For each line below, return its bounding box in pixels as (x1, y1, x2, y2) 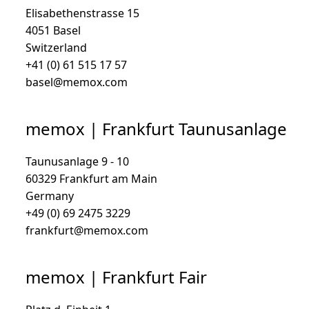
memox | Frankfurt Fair (26, 266, 207, 288)
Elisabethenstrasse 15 (26, 6, 139, 21)
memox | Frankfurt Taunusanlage (26, 117, 287, 140)
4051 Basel (26, 23, 81, 38)
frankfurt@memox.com (26, 223, 148, 238)
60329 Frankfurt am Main (26, 171, 157, 186)
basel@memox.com (26, 74, 128, 90)
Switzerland (26, 40, 87, 55)
